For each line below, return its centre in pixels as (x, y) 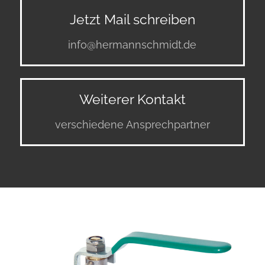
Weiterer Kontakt (132, 99)
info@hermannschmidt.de (132, 45)
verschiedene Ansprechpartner (132, 125)
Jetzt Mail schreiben (132, 19)
